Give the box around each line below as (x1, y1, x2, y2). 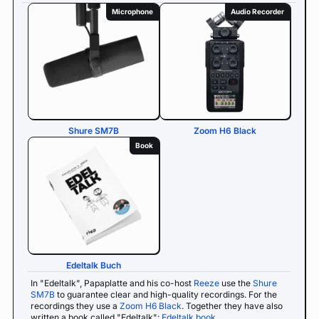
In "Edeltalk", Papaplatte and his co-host (31, 277, 194, 288)
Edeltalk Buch (66, 259, 121, 271)
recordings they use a (31, 300, 120, 311)
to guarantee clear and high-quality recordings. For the (55, 288, 277, 300)
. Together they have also (182, 300, 283, 311)
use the (219, 277, 253, 288)
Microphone (111, 6, 153, 16)
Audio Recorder (231, 6, 284, 16)
